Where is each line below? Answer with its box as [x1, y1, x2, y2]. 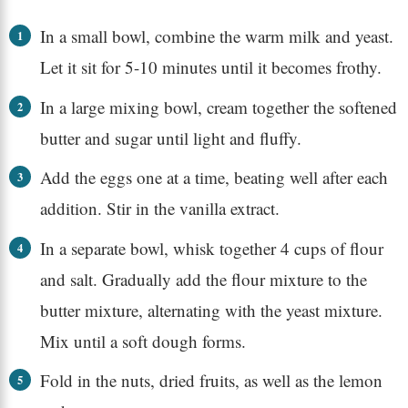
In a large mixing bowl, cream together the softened [39, 95, 397, 118]
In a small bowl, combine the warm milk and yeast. [39, 25, 393, 48]
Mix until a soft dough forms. [39, 329, 246, 352]
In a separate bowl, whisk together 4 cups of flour [39, 236, 383, 260]
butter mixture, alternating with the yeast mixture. [39, 298, 382, 321]
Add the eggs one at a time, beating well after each [39, 166, 388, 189]
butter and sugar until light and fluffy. [39, 126, 301, 149]
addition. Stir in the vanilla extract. [39, 197, 280, 220]
